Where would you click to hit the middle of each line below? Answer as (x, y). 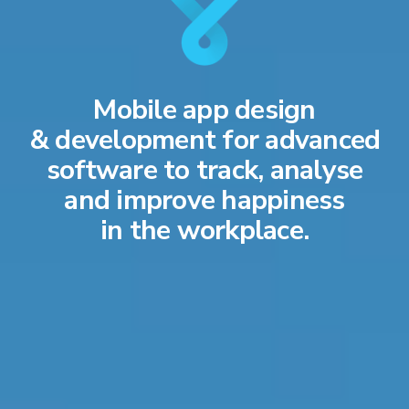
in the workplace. (204, 231)
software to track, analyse (204, 171)
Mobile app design (204, 110)
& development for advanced (204, 141)
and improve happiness (204, 201)
